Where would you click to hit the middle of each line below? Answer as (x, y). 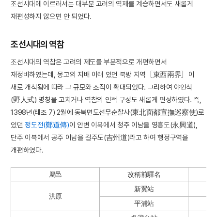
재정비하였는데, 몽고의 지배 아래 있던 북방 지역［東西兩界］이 (103, 75)
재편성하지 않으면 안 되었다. (51, 16)
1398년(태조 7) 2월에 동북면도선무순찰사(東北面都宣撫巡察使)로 (108, 112)
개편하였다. (27, 150)
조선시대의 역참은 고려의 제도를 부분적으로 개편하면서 (89, 62)
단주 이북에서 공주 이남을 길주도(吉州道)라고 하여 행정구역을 (100, 138)
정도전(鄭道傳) (47, 125)
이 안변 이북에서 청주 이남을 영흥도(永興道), (133, 125)
